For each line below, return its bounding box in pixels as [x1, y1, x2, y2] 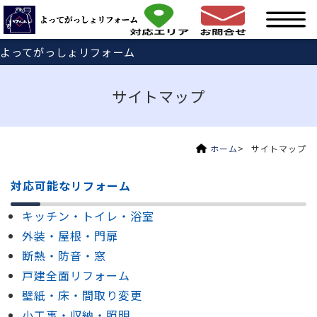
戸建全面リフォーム [22, 267, 130, 284]
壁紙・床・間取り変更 [22, 287, 142, 304]
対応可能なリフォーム [11, 177, 131, 195]
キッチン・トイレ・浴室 [22, 207, 154, 225]
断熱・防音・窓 [22, 247, 106, 265]
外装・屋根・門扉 [22, 227, 118, 245]
